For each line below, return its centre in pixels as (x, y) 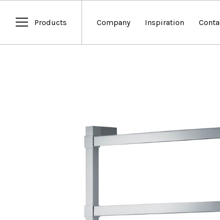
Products (51, 22)
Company (113, 22)
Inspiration (165, 22)
